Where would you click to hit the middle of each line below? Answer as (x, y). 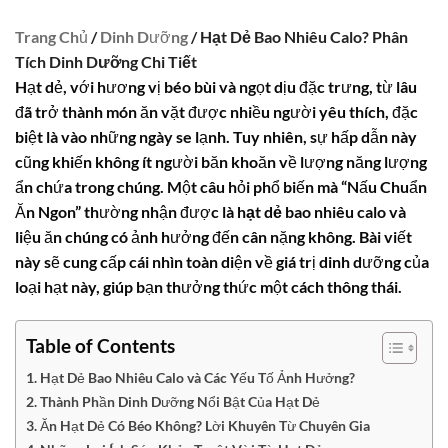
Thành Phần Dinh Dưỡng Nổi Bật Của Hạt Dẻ (179, 401)
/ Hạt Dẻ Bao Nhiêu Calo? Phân (298, 36)
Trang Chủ (51, 36)
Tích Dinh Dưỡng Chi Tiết (106, 61)
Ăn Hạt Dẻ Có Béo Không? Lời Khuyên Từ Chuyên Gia (204, 425)
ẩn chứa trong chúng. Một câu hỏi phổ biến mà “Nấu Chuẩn (221, 186)
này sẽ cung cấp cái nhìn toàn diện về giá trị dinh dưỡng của (222, 261)
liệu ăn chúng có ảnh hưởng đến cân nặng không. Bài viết (213, 236)
